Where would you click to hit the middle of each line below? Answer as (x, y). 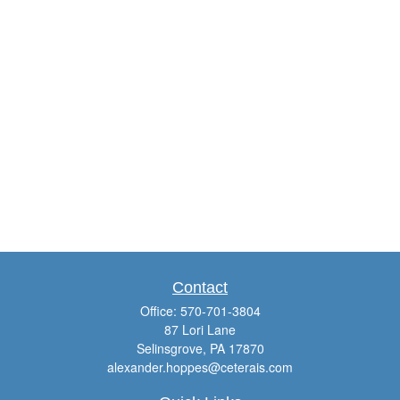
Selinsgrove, (171, 348)
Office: (160, 311)
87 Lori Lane (200, 329)
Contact (200, 287)
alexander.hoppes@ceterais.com (200, 367)
